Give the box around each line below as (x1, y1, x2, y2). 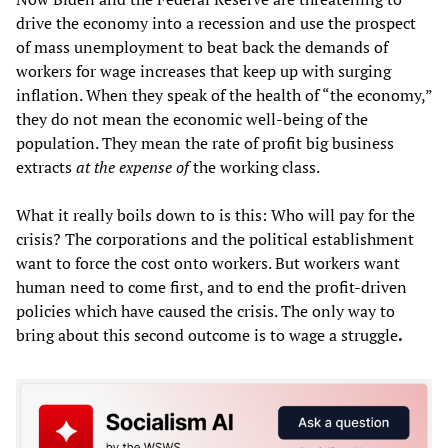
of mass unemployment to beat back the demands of (16, 36, 388, 59)
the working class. (189, 156, 320, 179)
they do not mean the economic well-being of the (16, 108, 368, 131)
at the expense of (76, 156, 189, 179)
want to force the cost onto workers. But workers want (16, 252, 400, 275)
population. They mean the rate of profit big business (16, 132, 394, 155)
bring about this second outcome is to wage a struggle (16, 324, 398, 347)
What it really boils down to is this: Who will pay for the (16, 204, 415, 227)
